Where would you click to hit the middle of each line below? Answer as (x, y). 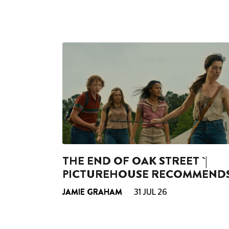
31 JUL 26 (150, 192)
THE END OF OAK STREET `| (135, 161)
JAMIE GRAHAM (92, 192)
